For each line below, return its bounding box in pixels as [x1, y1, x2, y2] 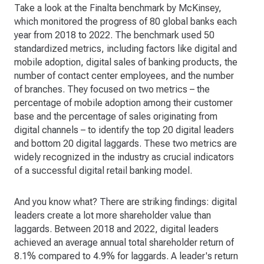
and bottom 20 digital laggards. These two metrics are [14, 137, 237, 149]
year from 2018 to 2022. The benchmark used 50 [14, 29, 214, 41]
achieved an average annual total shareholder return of [14, 236, 234, 248]
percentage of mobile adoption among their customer [14, 97, 233, 108]
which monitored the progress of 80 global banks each [14, 15, 237, 27]
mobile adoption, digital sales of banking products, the [14, 56, 237, 68]
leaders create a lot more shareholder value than [14, 209, 211, 221]
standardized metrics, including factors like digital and [14, 42, 237, 54]
